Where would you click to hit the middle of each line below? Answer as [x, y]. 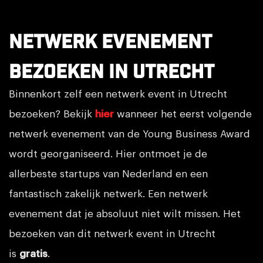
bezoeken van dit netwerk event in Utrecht [112, 234]
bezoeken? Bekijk [52, 114]
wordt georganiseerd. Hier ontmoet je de [108, 154]
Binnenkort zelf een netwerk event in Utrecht [118, 94]
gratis [33, 254]
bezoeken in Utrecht [112, 72]
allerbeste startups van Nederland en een [108, 174]
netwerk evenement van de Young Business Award [129, 134]
